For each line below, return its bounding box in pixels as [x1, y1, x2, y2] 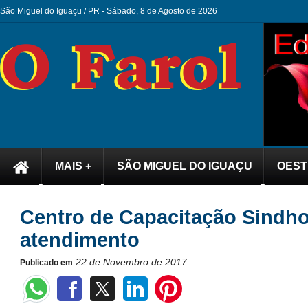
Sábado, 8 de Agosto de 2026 [107, 6, 221, 16]
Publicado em [20, 258, 73, 267]
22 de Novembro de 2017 [76, 256, 187, 267]
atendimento [20, 229, 140, 251]
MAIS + [55, 160, 91, 172]
